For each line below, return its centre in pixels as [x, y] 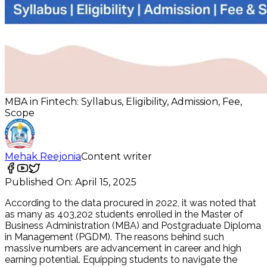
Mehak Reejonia [43, 157]
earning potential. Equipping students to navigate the [121, 260]
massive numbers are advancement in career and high [123, 249]
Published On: [39, 182]
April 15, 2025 [106, 182]
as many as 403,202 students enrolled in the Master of [124, 215]
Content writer [117, 157]
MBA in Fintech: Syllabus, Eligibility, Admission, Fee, [123, 102]
